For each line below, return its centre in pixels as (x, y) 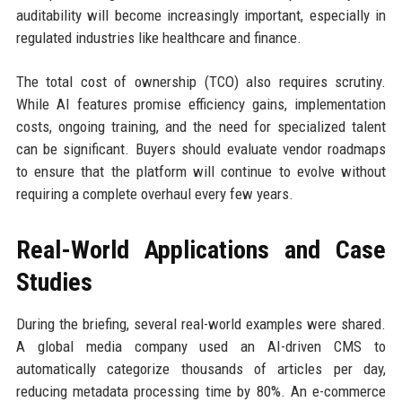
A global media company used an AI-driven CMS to (201, 347)
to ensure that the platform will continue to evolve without (201, 172)
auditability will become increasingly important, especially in (201, 16)
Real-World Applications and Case (201, 250)
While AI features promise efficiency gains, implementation (201, 105)
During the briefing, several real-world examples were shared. (201, 324)
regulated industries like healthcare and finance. (158, 38)
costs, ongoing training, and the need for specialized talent (201, 127)
